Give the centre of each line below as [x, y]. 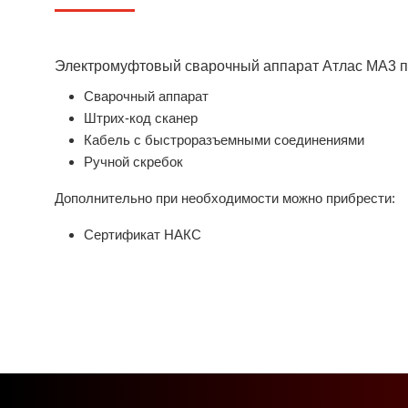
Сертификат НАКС [143, 235]
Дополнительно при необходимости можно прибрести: [225, 198]
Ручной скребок [133, 162]
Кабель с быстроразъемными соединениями [224, 140]
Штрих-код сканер [141, 118]
